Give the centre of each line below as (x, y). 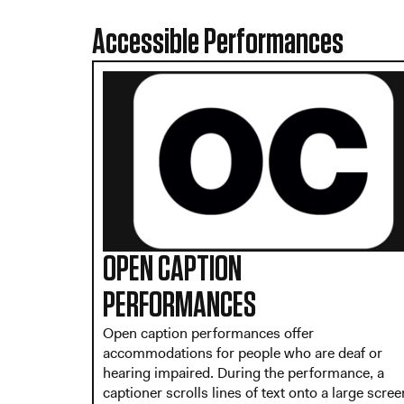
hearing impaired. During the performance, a (243, 372)
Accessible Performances (218, 42)
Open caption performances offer (208, 333)
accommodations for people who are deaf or (243, 353)
